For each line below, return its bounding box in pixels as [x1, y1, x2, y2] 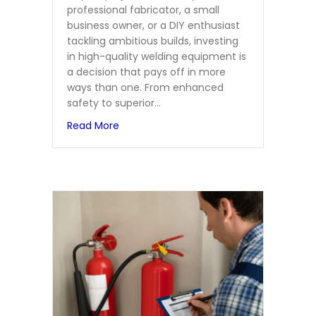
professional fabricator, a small [67, 3, 219, 18]
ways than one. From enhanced [67, 80, 224, 95]
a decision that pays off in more [67, 65, 226, 80]
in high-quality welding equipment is [67, 49, 246, 64]
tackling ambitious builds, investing [67, 34, 238, 49]
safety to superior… [67, 96, 161, 111]
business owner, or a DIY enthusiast [67, 18, 240, 33]
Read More [67, 119, 119, 133]
